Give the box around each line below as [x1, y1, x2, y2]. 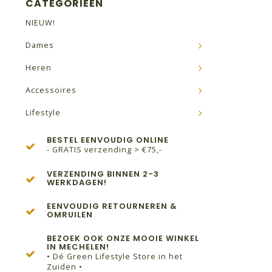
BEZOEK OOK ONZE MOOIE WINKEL [47, 233, 199, 244]
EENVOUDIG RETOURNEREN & [47, 200, 177, 212]
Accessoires [25, 85, 76, 95]
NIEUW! [25, 18, 55, 28]
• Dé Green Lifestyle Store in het [47, 251, 183, 262]
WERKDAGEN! [47, 177, 107, 188]
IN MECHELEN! [47, 241, 109, 253]
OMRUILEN [47, 209, 93, 220]
